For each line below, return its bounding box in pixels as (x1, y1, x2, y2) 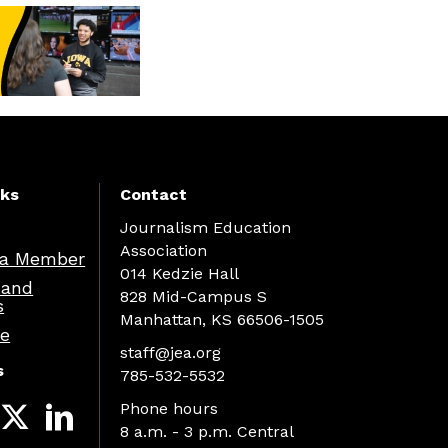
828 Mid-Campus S (119, 286, 267, 306)
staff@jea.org (119, 342, 221, 362)
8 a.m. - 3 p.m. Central (119, 421, 294, 441)
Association (119, 240, 207, 260)
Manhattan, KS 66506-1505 (119, 309, 324, 329)
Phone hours (119, 398, 218, 418)
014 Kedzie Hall (119, 263, 239, 283)
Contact (119, 184, 187, 204)
